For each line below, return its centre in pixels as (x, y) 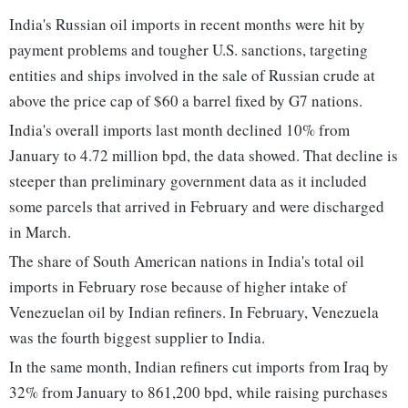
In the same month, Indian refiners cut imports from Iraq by (199, 367)
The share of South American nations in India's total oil (187, 261)
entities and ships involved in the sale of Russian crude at (192, 76)
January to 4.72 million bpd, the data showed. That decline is (204, 156)
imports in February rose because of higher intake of (178, 287)
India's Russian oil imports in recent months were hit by (187, 25)
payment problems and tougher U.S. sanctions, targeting (189, 50)
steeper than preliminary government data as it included (188, 181)
